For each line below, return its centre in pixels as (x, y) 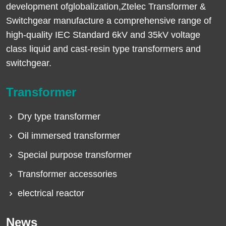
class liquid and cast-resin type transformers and (103, 49)
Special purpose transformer (75, 155)
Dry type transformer (59, 117)
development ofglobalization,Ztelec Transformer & (106, 7)
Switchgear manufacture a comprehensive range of (109, 21)
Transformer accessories (67, 174)
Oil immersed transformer (69, 136)
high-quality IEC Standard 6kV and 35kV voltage (103, 35)
